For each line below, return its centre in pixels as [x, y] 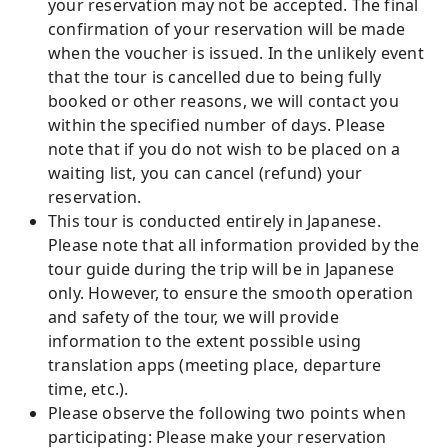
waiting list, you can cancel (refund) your [205, 173]
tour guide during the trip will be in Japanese [221, 269]
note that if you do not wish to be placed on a [224, 149]
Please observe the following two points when [227, 413]
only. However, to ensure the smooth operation [231, 293]
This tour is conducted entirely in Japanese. [214, 221]
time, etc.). [88, 389]
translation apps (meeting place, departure [215, 365]
